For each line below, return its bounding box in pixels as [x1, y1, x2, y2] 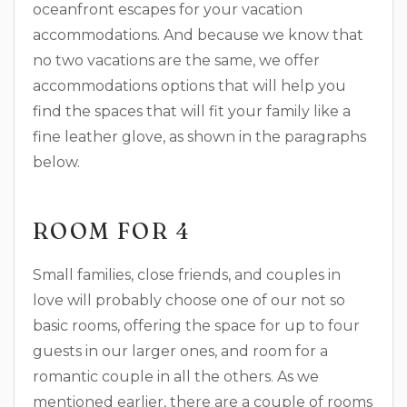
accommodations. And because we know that [33, 26, 363, 44]
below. [33, 154, 80, 171]
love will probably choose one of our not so [33, 292, 345, 309]
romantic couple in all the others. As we [33, 368, 319, 385]
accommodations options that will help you [33, 77, 346, 94]
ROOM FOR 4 [33, 218, 191, 244]
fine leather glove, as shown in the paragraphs [33, 128, 366, 145]
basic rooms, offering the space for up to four [33, 317, 360, 334]
